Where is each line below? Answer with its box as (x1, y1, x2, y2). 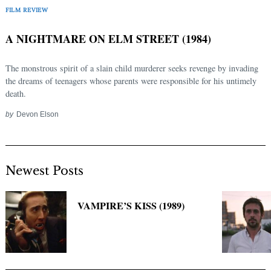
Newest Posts (5, 163, 83, 178)
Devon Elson (16, 110, 59, 119)
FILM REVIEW (5, 5, 48, 14)
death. (5, 88, 26, 100)
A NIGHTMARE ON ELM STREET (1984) (5, 31, 211, 47)
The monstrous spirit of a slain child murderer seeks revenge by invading (5, 62, 258, 74)
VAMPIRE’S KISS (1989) (77, 198, 185, 214)
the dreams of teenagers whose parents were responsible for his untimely (5, 75, 256, 87)
